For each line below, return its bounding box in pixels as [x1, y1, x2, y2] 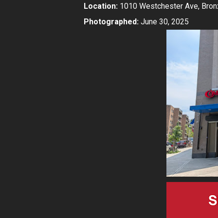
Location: [84, 1, 118, 11]
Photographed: [84, 17, 139, 27]
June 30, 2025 [139, 17, 189, 27]
